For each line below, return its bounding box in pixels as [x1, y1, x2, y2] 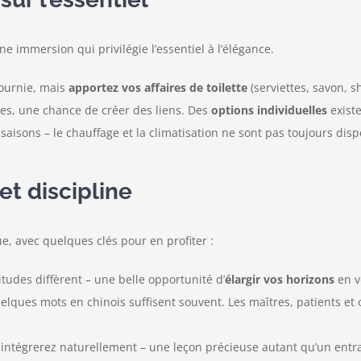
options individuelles [210, 102, 327, 118]
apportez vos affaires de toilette [68, 79, 247, 95]
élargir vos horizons [224, 271, 334, 287]
